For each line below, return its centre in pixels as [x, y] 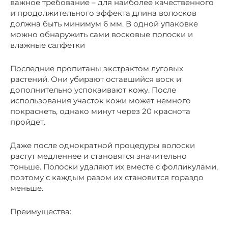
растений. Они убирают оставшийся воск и [96, 79]
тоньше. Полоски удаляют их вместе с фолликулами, [114, 167]
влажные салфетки [48, 45]
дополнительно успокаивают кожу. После [93, 90]
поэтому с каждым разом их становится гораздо [107, 177]
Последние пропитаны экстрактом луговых [97, 68]
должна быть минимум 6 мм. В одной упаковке [104, 24]
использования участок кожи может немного [101, 101]
